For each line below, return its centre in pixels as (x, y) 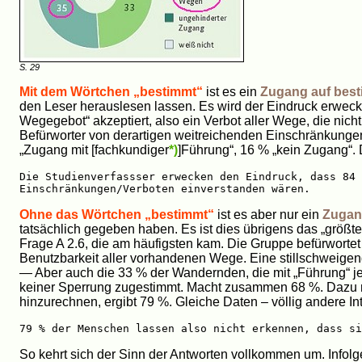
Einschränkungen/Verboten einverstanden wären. (165, 188)
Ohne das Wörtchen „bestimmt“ (117, 214)
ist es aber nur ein (268, 214)
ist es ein (232, 91)
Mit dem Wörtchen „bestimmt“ (111, 91)
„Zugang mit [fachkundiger (94, 149)
